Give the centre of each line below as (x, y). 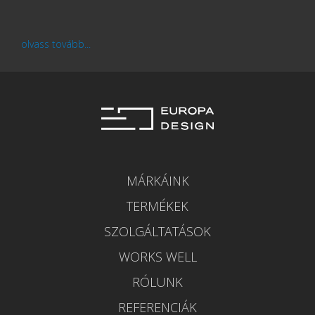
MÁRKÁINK (157, 180)
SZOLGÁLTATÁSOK (157, 231)
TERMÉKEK (157, 206)
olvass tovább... (56, 44)
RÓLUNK (157, 282)
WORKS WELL (157, 256)
